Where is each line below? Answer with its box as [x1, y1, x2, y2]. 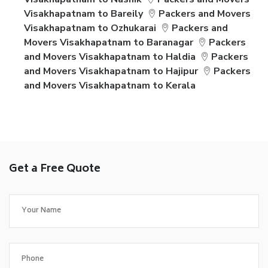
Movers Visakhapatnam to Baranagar [24, 36, 193, 49]
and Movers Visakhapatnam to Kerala [24, 79, 196, 92]
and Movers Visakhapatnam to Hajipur [24, 65, 198, 78]
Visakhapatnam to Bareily [24, 7, 143, 20]
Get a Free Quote [9, 160, 100, 179]
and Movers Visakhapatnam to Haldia [24, 50, 196, 63]
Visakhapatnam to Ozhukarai [24, 22, 156, 35]
